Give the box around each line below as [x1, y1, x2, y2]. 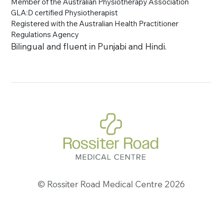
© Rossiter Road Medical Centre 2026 [37, 179, 185, 190]
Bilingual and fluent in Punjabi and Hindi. [11, 41, 167, 52]
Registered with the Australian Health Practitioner [11, 19, 179, 29]
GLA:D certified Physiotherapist [11, 8, 118, 18]
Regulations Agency [11, 30, 79, 40]
